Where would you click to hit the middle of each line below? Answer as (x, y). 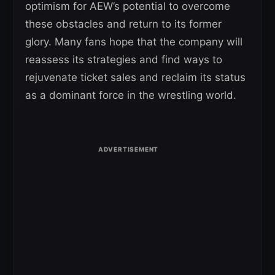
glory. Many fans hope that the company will (134, 42)
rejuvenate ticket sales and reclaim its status (135, 78)
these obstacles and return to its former (123, 24)
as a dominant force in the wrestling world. (131, 95)
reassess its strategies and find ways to (124, 60)
